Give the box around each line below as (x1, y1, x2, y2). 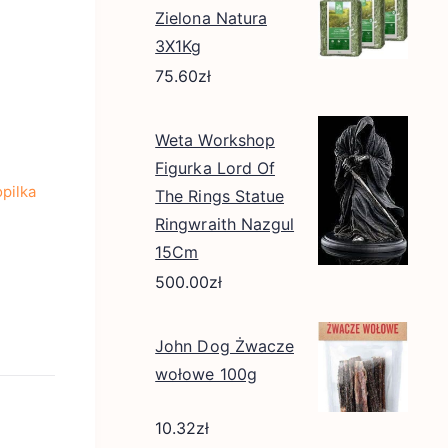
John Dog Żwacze (155, 336, 294, 356)
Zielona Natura (155, 8, 267, 28)
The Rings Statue (155, 186, 285, 206)
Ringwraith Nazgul (155, 214, 295, 234)
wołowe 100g (155, 364, 257, 384)
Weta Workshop (155, 130, 275, 150)
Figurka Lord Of (155, 158, 275, 178)
